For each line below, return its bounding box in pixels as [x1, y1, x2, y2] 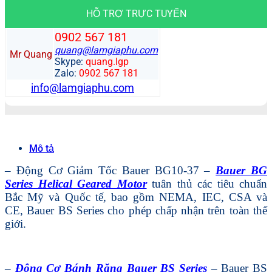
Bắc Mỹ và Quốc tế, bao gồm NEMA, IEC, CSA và [5, 190, 267, 203]
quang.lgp [86, 55, 129, 67]
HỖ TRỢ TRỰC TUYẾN [86, 7, 186, 19]
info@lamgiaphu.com [31, 81, 134, 94]
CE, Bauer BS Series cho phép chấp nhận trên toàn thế [5, 203, 267, 217]
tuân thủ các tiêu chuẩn [146, 177, 267, 190]
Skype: [55, 55, 86, 67]
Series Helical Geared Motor [5, 177, 147, 190]
